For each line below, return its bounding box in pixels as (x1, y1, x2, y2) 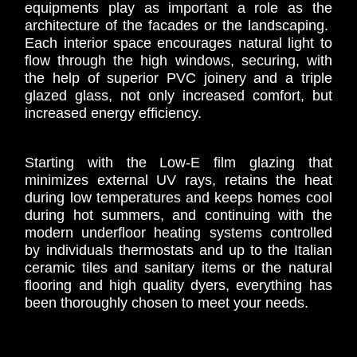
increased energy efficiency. (25, 104, 202, 121)
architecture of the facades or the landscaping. (25, 17, 332, 33)
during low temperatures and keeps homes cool (25, 189, 332, 206)
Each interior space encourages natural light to (25, 34, 332, 51)
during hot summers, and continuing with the (25, 206, 332, 223)
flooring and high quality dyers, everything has (25, 277, 332, 293)
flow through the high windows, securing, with (25, 52, 332, 69)
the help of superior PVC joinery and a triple (25, 69, 332, 86)
